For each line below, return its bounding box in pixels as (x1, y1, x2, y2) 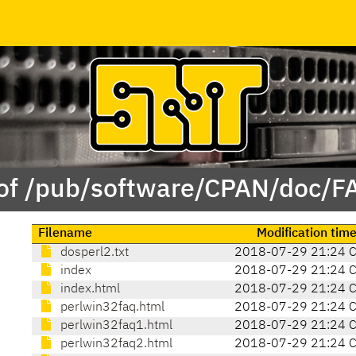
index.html (57, 283, 121, 296)
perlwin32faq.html (57, 301, 165, 315)
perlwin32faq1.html (57, 319, 173, 333)
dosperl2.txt (57, 246, 130, 260)
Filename (38, 227, 93, 241)
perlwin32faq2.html (57, 338, 173, 351)
